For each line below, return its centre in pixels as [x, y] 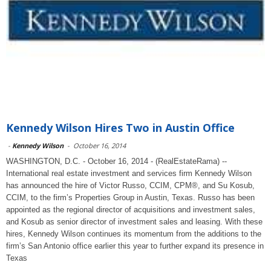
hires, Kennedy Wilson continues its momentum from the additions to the [134, 234]
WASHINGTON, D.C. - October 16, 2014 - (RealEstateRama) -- [116, 161]
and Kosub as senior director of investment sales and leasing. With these [134, 222]
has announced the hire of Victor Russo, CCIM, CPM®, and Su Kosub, [130, 185]
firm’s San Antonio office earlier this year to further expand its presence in [135, 246]
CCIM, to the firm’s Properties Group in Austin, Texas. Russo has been [130, 198]
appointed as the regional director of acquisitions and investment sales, [131, 210]
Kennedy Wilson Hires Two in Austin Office [120, 128]
